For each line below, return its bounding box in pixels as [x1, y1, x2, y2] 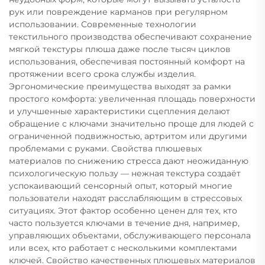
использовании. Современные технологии [9, 18, 196, 30]
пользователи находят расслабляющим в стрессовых [9, 192, 242, 203]
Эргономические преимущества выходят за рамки [9, 80, 231, 92]
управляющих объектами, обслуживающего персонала [9, 230, 251, 241]
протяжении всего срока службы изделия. [9, 68, 196, 79]
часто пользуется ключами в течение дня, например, [9, 217, 240, 228]
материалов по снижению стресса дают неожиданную [9, 155, 248, 166]
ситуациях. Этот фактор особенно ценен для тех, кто [9, 205, 237, 216]
